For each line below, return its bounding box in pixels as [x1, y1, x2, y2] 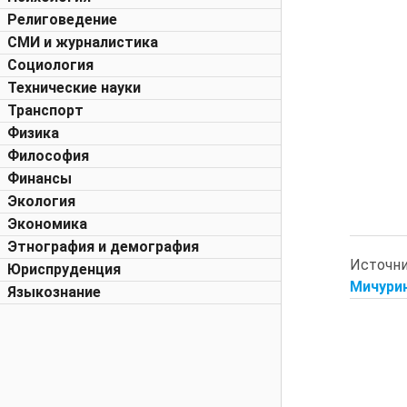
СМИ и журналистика [7, 34, 158, 51]
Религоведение [7, 11, 117, 28]
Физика [7, 124, 59, 142]
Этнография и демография [7, 238, 199, 255]
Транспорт [7, 102, 84, 119]
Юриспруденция [7, 261, 121, 278]
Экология [7, 193, 75, 210]
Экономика [7, 215, 87, 233]
